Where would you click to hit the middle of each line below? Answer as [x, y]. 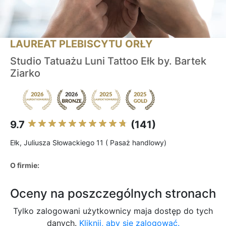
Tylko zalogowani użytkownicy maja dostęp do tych [113, 211]
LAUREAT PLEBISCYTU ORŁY [81, 44]
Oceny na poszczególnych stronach [113, 194]
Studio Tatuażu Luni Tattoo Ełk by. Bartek [108, 61]
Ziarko [25, 73]
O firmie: [25, 165]
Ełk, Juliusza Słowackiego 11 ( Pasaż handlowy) [88, 143]
